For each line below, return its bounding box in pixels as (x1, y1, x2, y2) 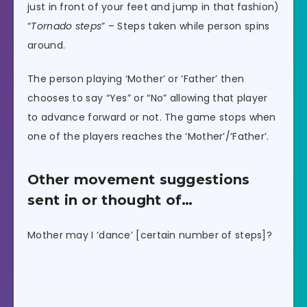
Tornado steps (31, 19, 102, 34)
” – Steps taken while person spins (101, 19, 270, 34)
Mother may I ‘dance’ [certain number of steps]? (27, 228, 273, 243)
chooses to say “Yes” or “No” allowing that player (27, 91, 268, 106)
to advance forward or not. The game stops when (27, 110, 276, 125)
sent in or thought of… (27, 191, 193, 208)
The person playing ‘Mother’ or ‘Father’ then (27, 72, 245, 86)
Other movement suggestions (27, 171, 250, 188)
